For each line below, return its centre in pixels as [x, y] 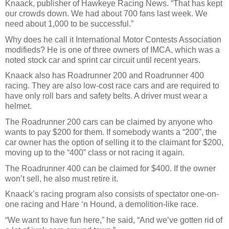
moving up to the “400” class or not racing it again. [95, 152]
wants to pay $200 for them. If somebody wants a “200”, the [111, 132]
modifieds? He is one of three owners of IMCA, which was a [112, 50]
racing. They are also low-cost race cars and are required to [112, 86]
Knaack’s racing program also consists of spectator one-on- [112, 194]
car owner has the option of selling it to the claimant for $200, [114, 142]
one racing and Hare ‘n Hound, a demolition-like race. [102, 204]
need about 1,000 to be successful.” [69, 24]
